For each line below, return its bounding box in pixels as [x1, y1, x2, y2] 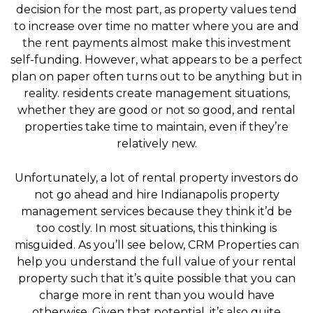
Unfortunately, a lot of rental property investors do [15, 170, 298, 184]
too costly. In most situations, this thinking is [36, 221, 277, 235]
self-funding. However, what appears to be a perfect [10, 52, 303, 66]
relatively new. [116, 136, 197, 150]
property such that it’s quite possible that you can [17, 271, 296, 285]
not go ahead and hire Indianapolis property [34, 187, 279, 201]
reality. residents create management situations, [23, 86, 290, 100]
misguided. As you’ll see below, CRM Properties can [14, 238, 299, 252]
